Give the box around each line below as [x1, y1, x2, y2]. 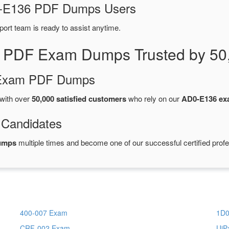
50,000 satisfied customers [32, 93, 126, 105]
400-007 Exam [19, 208, 67, 218]
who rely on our [126, 93, 181, 104]
